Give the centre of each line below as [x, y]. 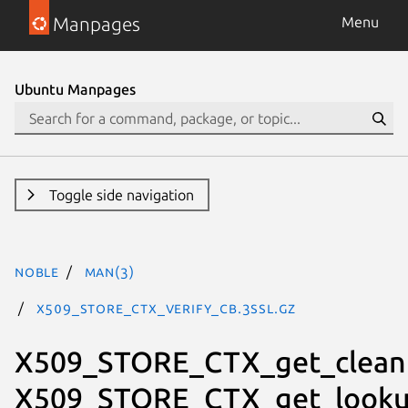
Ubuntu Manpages [75, 89]
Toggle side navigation [121, 195]
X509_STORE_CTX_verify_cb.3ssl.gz [166, 308]
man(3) [109, 271]
